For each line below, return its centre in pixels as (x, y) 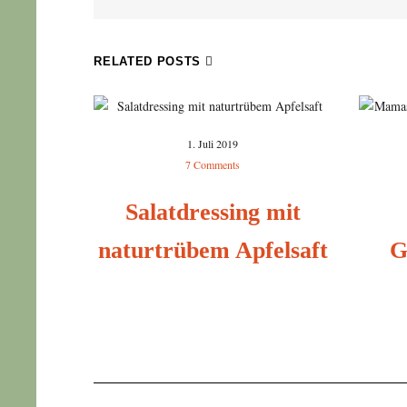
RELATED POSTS (149, 62)
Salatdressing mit (213, 213)
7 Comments (213, 165)
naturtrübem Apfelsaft (213, 251)
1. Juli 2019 (213, 144)
